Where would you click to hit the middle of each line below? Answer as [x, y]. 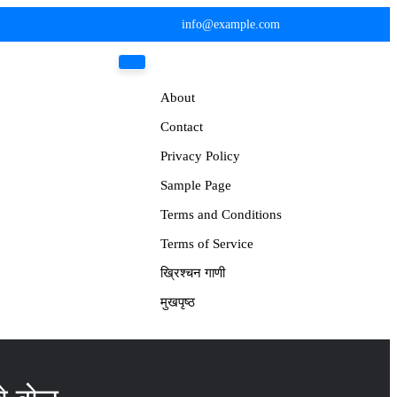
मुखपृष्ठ [178, 302]
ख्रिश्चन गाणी [193, 273]
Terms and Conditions [221, 214]
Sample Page [196, 185]
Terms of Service [207, 244]
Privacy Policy [200, 156]
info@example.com [231, 24]
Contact [182, 127]
